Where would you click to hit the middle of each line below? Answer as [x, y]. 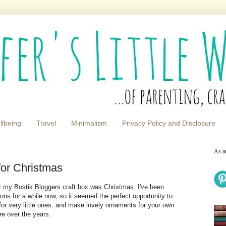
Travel [46, 123]
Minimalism [89, 123]
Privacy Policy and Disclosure [169, 123]
